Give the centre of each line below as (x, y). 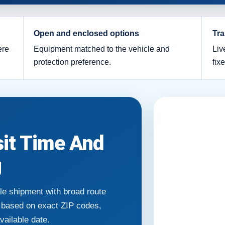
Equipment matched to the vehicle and (102, 49)
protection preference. (73, 62)
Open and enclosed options (87, 34)
